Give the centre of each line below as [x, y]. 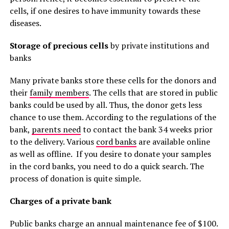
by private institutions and [158, 45]
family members [59, 93]
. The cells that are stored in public [153, 93]
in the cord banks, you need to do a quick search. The [107, 166]
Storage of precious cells [59, 45]
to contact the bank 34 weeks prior [146, 129]
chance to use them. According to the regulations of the [113, 117]
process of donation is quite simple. [75, 178]
